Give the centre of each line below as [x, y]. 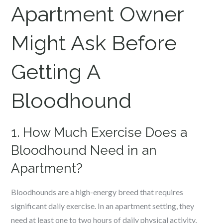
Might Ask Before [94, 43]
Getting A [56, 72]
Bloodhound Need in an [84, 150]
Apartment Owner [98, 14]
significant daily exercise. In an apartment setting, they [103, 206]
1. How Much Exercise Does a [99, 132]
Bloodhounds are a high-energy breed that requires [97, 192]
